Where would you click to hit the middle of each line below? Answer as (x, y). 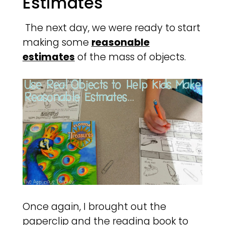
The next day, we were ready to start (111, 28)
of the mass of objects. (130, 57)
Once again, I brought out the (94, 206)
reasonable (120, 43)
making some (57, 43)
